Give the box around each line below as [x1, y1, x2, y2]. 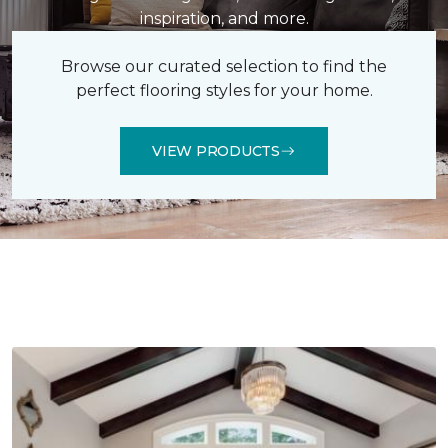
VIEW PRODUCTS [152, 141, 280, 160]
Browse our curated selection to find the [61, 57, 387, 76]
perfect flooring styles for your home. [75, 81, 373, 100]
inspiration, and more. [139, 9, 309, 28]
